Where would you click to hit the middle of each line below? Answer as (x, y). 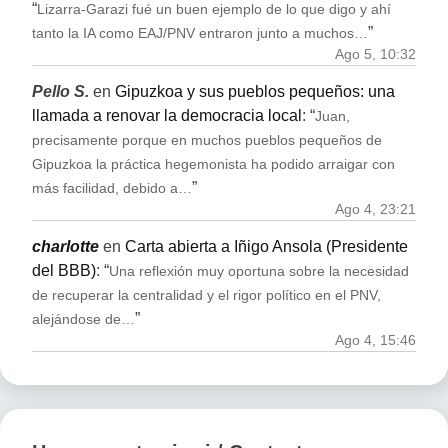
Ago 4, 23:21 (375, 210)
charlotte (65, 246)
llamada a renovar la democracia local (167, 116)
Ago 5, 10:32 (375, 55)
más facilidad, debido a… (112, 189)
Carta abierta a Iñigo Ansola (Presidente (266, 246)
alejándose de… (83, 319)
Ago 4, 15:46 (375, 340)
